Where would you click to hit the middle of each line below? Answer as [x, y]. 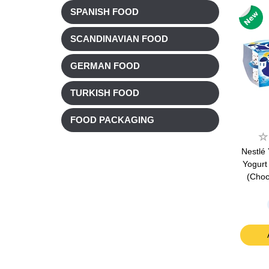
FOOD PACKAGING [112, 120]
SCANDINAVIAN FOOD [119, 39]
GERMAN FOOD [105, 66]
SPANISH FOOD [104, 12]
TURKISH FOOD [105, 93]
